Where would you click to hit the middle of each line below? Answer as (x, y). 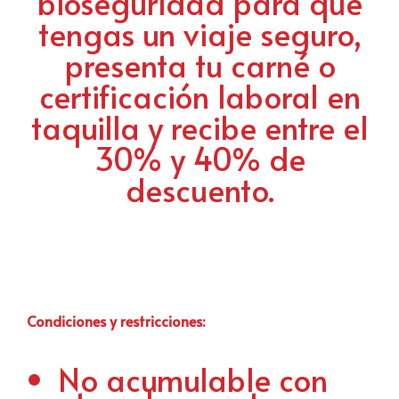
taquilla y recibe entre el (199, 127)
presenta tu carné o (199, 65)
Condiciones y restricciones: (116, 321)
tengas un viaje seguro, (199, 33)
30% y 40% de (199, 158)
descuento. (199, 189)
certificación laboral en (199, 96)
